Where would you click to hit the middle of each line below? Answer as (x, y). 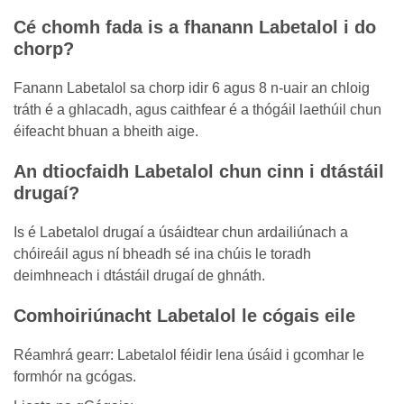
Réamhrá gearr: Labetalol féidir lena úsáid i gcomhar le (189, 355)
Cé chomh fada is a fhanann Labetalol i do (195, 27)
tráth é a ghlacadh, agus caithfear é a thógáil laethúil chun (197, 110)
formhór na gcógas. (75, 376)
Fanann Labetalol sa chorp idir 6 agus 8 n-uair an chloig (192, 88)
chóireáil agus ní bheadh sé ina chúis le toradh (162, 254)
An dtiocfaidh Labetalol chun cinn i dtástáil (199, 171)
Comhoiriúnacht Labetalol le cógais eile (184, 316)
